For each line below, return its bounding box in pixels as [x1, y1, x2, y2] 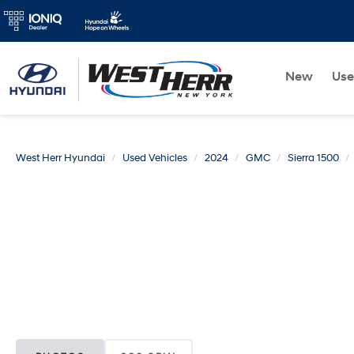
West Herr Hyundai [16, 152, 105, 164]
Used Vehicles [122, 152, 187, 164]
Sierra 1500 [288, 152, 339, 164]
